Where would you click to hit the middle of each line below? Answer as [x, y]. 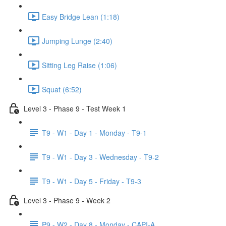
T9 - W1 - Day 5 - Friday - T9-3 [92, 181]
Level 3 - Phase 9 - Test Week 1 [75, 108]
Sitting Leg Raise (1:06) [79, 65]
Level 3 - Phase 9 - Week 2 [67, 200]
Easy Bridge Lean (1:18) [81, 16]
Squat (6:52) [62, 89]
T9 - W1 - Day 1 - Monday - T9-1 [94, 132]
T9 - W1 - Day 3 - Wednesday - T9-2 [100, 157]
